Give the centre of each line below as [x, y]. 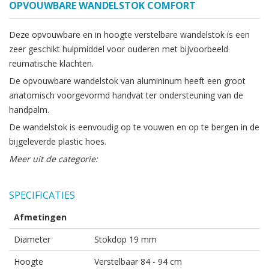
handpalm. [29, 109]
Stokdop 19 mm [125, 239]
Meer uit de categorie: [53, 159]
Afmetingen [40, 217]
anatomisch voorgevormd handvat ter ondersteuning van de [126, 95]
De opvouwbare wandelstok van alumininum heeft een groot [127, 80]
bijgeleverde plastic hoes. [58, 141]
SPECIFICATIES [42, 195]
